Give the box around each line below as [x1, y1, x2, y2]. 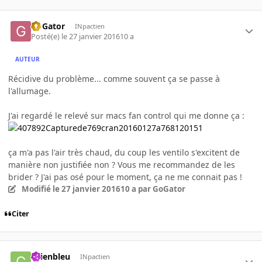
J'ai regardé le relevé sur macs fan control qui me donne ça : [8, 110, 244, 122]
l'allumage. [8, 85, 51, 97]
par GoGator [136, 184, 185, 195]
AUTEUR [15, 54, 40, 63]
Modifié [21, 184, 53, 195]
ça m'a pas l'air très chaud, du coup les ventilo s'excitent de [8, 147, 240, 158]
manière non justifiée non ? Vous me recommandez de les [8, 159, 235, 171]
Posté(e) [31, 32, 62, 42]
